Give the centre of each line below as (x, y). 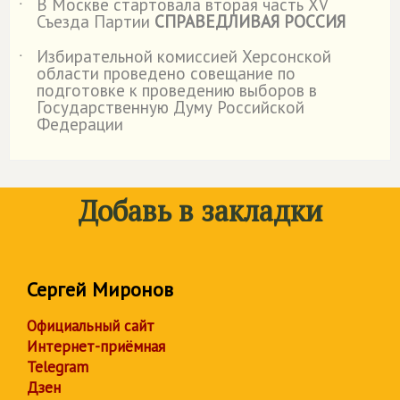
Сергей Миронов (100, 289)
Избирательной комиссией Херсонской (184, 56)
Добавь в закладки (200, 211)
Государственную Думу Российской (171, 107)
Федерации (80, 124)
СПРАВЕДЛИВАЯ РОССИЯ (250, 21)
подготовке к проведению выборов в (177, 90)
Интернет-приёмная (96, 346)
